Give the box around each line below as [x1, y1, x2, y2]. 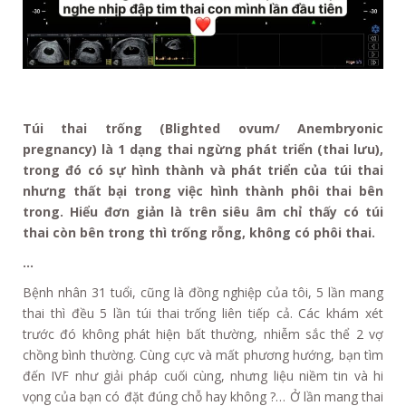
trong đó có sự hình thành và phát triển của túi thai [23, 161, 383, 179]
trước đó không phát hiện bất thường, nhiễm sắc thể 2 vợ [23, 325, 383, 343]
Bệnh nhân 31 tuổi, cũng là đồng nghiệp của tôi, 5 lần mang [23, 284, 383, 302]
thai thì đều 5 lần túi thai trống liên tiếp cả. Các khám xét [23, 304, 383, 323]
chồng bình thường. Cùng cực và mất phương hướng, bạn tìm [23, 346, 383, 364]
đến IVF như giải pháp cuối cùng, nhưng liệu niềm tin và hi [23, 367, 383, 385]
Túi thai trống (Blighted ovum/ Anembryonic [23, 120, 383, 138]
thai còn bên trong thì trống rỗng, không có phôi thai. [23, 224, 375, 242]
